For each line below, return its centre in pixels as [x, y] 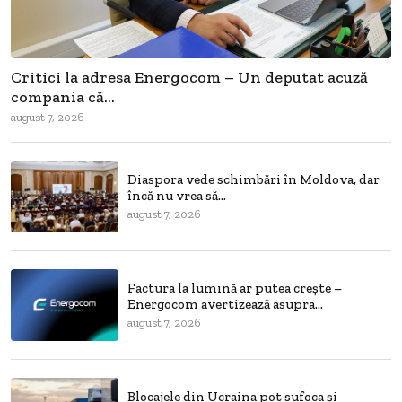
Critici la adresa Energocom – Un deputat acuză [189, 77]
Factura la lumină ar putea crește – [235, 288]
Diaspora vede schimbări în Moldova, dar [253, 180]
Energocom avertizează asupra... [225, 305]
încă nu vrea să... [177, 196]
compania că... [63, 96]
